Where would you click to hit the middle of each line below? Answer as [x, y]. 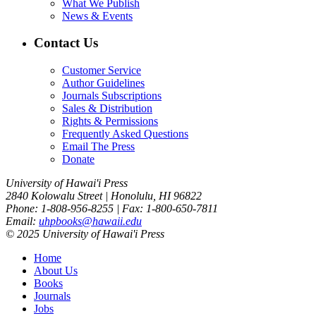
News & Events [97, 16]
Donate [78, 159]
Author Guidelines [103, 83]
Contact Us [66, 43]
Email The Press [98, 147]
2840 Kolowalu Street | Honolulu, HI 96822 [104, 196]
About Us [56, 271]
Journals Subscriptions [112, 96]
